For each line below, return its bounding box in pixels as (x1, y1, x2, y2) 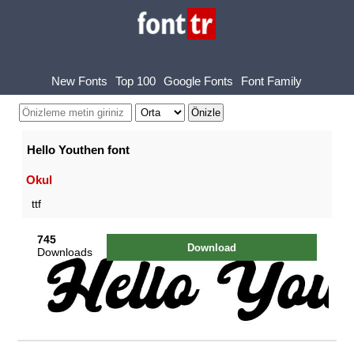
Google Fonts (164, 73, 234, 88)
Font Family (241, 73, 303, 88)
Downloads (37, 245, 93, 258)
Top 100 (115, 73, 156, 88)
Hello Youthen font (26, 143, 130, 156)
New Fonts (51, 73, 108, 88)
